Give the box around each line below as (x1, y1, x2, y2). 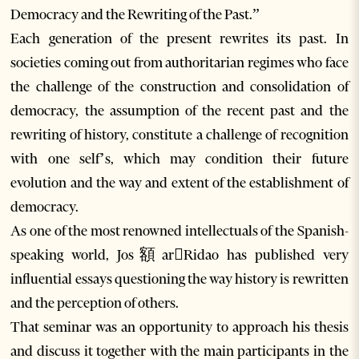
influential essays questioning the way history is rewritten (10, 270, 349, 288)
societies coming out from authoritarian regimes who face (10, 54, 349, 72)
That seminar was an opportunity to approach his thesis (10, 318, 349, 337)
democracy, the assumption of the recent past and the (10, 102, 349, 120)
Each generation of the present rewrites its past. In (10, 30, 349, 48)
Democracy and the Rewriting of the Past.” (10, 6, 260, 24)
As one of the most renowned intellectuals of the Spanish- (10, 222, 349, 240)
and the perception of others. (10, 294, 179, 313)
